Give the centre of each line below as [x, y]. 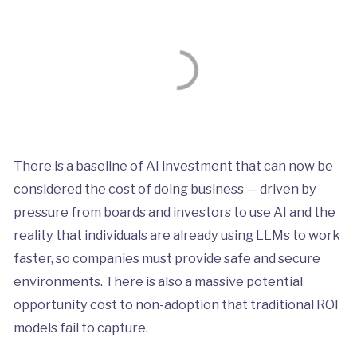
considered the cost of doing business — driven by [165, 188]
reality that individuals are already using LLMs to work [177, 235]
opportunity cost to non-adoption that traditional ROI [176, 304]
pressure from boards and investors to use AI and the [174, 212]
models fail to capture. [80, 327]
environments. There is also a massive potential [158, 281]
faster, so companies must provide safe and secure [167, 258]
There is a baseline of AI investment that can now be [173, 165]
